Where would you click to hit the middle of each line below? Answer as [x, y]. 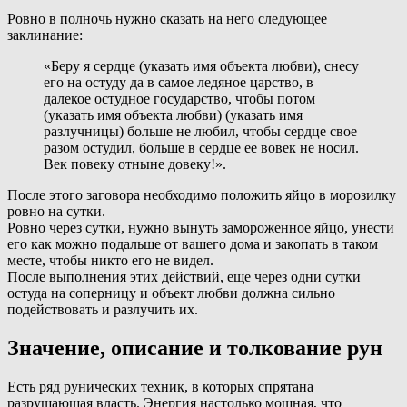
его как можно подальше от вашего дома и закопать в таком [193, 244]
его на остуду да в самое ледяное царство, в [179, 83]
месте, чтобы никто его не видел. [110, 261]
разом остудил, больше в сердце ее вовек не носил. [201, 148]
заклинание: [45, 35]
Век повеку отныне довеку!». [135, 164]
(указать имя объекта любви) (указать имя [173, 115]
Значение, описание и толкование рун [195, 347]
